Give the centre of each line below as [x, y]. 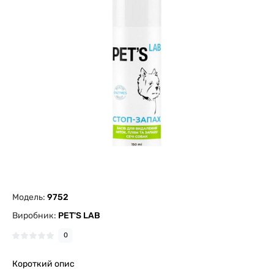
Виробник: [35, 216]
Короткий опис [43, 264]
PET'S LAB [79, 216]
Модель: [30, 197]
